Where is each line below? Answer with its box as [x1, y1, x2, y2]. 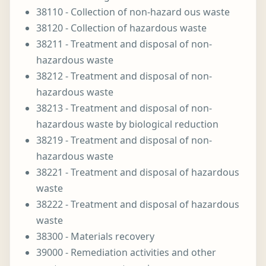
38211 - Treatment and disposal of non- [36, 37, 212, 50]
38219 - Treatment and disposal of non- [36, 134, 212, 147]
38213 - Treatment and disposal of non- [36, 102, 212, 115]
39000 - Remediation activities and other [36, 246, 216, 259]
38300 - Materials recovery [36, 230, 154, 243]
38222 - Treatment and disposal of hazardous [36, 198, 239, 211]
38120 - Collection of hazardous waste [36, 21, 207, 34]
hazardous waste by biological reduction [36, 118, 218, 131]
